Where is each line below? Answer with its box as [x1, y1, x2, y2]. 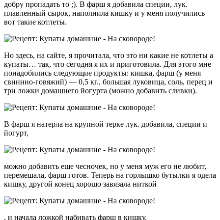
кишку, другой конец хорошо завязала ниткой [4, 179, 157, 188]
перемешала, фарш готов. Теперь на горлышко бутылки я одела [4, 170, 216, 179]
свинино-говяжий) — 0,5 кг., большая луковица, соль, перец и [4, 77, 213, 86]
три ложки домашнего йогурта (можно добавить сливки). [4, 86, 197, 95]
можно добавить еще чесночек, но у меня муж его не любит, [4, 162, 206, 170]
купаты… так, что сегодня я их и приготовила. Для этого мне [4, 59, 211, 68]
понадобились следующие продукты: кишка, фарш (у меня [4, 68, 201, 77]
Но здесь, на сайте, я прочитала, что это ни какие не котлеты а [4, 51, 213, 59]
